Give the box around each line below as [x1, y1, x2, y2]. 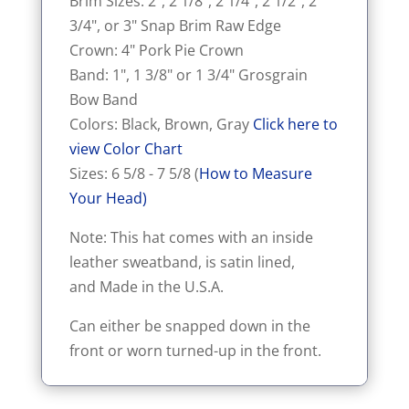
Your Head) [68, 188, 147, 208]
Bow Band [68, 89, 138, 110]
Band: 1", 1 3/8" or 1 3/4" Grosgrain [68, 65, 308, 85]
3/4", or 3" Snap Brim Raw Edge [68, 16, 281, 36]
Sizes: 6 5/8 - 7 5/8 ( [68, 163, 199, 184]
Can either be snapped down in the [68, 316, 310, 336]
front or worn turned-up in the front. [68, 341, 321, 361]
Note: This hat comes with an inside [68, 227, 313, 247]
